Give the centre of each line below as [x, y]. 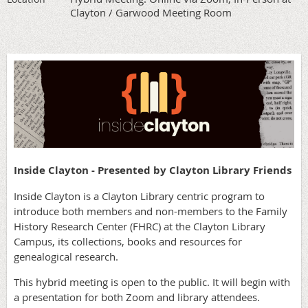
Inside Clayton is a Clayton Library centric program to [139, 196]
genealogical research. [66, 257]
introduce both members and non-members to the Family [151, 211]
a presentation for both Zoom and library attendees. [137, 297]
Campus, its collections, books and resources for [128, 242]
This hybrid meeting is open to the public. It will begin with [152, 282]
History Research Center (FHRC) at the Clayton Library [140, 227]
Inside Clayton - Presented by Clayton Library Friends [153, 170]
